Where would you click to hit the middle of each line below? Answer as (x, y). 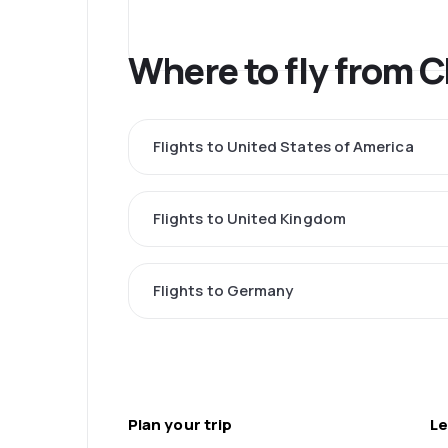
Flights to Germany (223, 291)
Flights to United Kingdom (249, 219)
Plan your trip (180, 425)
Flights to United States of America (283, 147)
